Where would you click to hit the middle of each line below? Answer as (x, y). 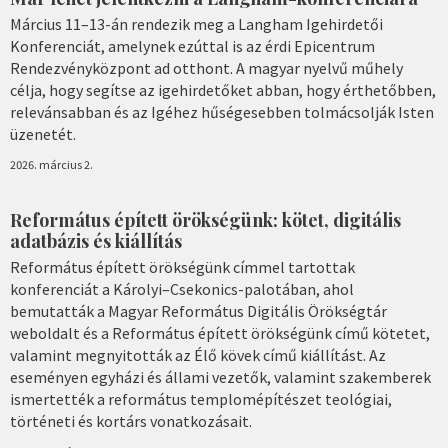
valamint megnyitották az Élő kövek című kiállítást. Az (198, 355)
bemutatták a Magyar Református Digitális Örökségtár (198, 311)
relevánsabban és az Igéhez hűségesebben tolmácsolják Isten (222, 112)
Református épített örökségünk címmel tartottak (182, 267)
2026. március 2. (51, 165)
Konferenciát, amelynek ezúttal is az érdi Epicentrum (192, 46)
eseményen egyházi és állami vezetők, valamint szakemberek (220, 377)
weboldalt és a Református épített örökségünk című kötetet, (220, 333)
